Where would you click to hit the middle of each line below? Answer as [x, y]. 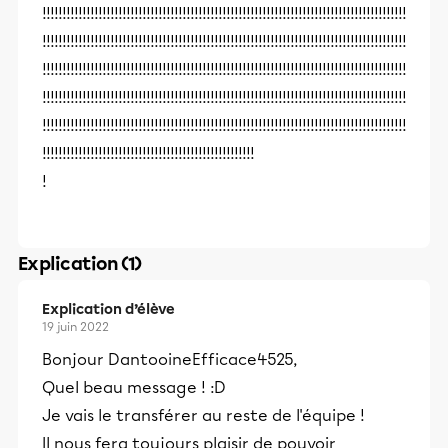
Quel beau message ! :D [134, 387]
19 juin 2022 [75, 327]
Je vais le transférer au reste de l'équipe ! [203, 415]
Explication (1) [80, 264]
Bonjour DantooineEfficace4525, [169, 359]
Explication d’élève [108, 309]
